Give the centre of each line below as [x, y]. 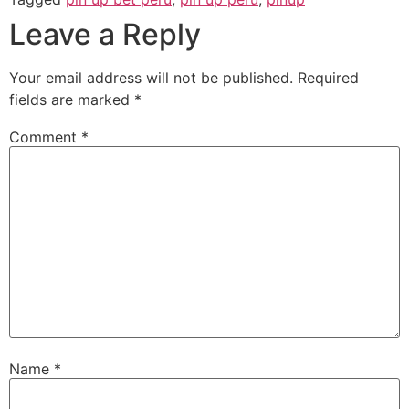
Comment [45, 136]
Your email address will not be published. [151, 78]
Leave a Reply [105, 35]
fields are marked [72, 100]
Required [328, 78]
